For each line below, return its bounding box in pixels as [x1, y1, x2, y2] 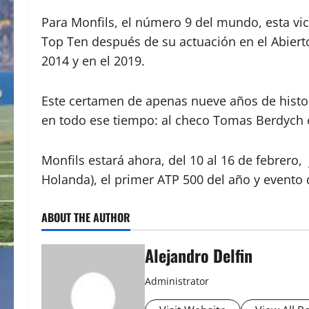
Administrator [145, 274, 209, 288]
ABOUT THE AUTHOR [41, 208, 130, 226]
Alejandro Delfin [145, 242, 252, 268]
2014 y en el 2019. [41, 52, 145, 69]
